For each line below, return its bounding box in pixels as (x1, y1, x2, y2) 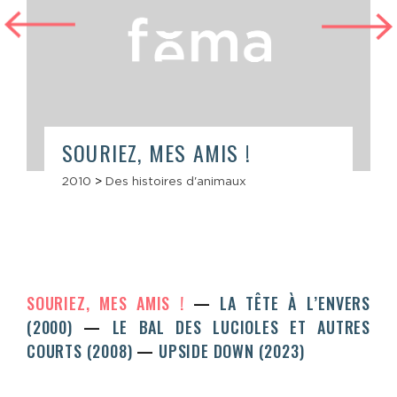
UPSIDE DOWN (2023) (158, 339, 305, 362)
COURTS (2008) (27, 339, 137, 362)
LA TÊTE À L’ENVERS (220, 291, 370, 315)
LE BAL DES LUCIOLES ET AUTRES (112, 315, 371, 339)
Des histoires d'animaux (105, 173, 246, 188)
